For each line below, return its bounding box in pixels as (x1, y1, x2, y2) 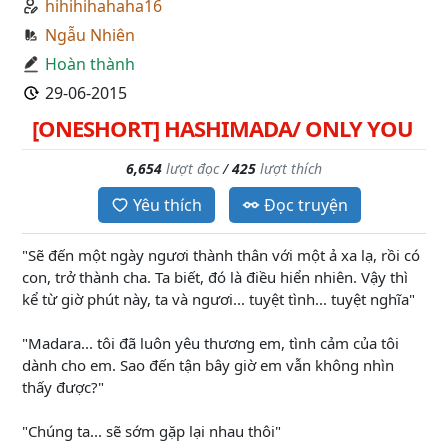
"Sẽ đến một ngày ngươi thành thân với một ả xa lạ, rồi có (22, 245, 420, 265)
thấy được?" (22, 377, 104, 397)
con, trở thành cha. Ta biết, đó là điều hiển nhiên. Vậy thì (22, 267, 408, 287)
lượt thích (260, 159, 322, 178)
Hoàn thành (45, 53, 135, 75)
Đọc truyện (263, 194, 348, 216)
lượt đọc (166, 159, 219, 178)
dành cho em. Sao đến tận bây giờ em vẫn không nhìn (22, 355, 394, 375)
